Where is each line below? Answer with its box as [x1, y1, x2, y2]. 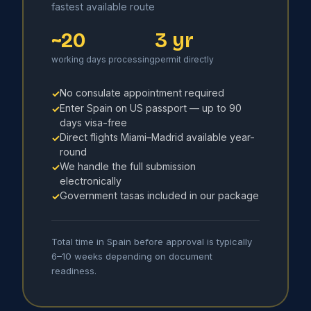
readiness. [51, 264, 96, 276]
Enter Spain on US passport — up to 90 [60, 101, 242, 114]
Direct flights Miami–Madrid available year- [60, 131, 255, 143]
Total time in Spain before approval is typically [51, 235, 252, 247]
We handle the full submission [60, 160, 196, 172]
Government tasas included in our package [60, 189, 259, 201]
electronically [60, 174, 121, 187]
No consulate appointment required [60, 86, 224, 99]
